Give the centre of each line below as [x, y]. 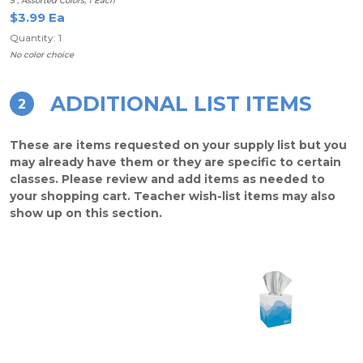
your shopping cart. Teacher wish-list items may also [173, 196]
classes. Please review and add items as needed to [167, 179]
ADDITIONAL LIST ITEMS [181, 104]
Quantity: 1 [36, 38]
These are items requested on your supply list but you [178, 145]
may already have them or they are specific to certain [175, 162]
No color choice [42, 55]
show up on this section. [86, 213]
